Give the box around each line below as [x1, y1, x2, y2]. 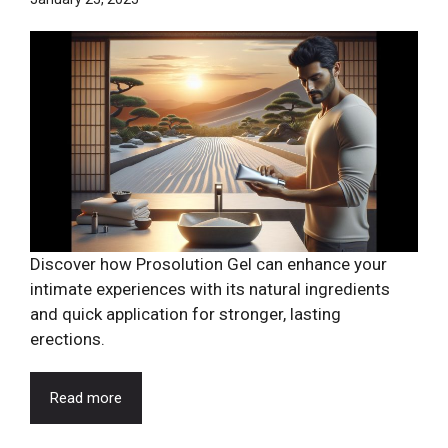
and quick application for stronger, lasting [30, 304, 341, 325]
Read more [50, 389, 122, 408]
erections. [30, 329, 105, 350]
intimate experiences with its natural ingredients [30, 279, 390, 300]
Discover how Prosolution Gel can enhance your [30, 254, 387, 275]
